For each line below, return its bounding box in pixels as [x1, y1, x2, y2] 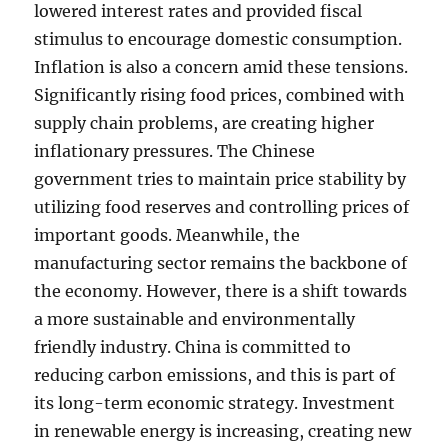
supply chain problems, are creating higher [34, 113, 375, 133]
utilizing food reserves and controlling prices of [34, 197, 410, 217]
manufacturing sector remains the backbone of [34, 253, 408, 273]
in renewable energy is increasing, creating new [34, 421, 412, 441]
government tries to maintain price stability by [34, 169, 407, 189]
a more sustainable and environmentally [34, 309, 356, 329]
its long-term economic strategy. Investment [34, 393, 396, 413]
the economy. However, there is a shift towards [34, 281, 408, 301]
